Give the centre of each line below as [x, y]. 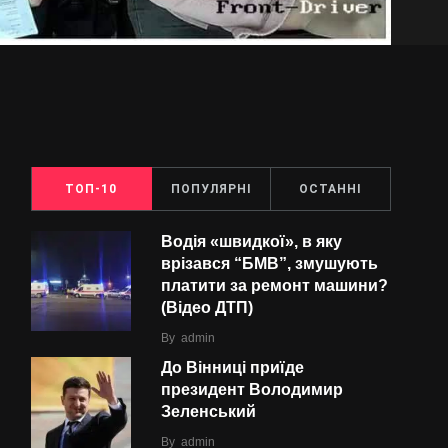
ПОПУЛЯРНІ [211, 188]
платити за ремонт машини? [274, 285]
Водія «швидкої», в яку [251, 241]
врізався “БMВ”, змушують [269, 263]
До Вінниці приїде [232, 367]
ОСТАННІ [331, 188]
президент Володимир [252, 389]
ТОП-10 [91, 188]
